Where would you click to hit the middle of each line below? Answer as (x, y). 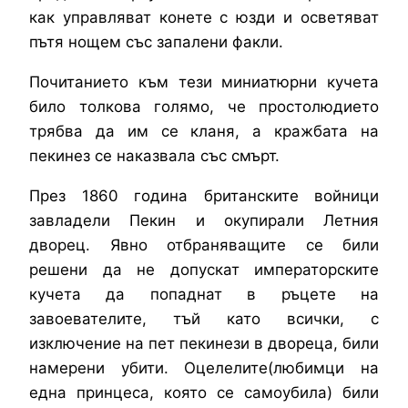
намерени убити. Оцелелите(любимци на (204, 368)
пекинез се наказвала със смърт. (154, 156)
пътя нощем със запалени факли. (156, 42)
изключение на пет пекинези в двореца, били (204, 344)
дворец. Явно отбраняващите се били (204, 245)
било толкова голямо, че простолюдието (204, 107)
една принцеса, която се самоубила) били (204, 393)
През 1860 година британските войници (204, 196)
